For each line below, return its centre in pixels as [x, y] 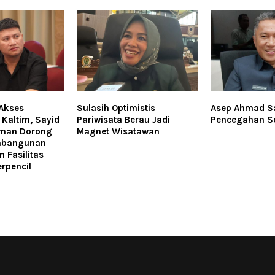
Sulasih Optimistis [116, 108]
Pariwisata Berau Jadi [123, 120]
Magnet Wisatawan [118, 132]
